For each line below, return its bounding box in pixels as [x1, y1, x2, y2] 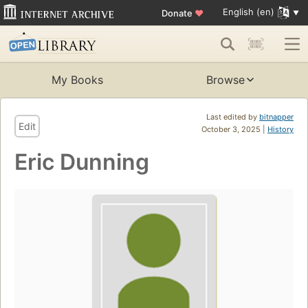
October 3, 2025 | [201, 124, 267, 135]
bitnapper [259, 112, 294, 122]
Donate [161, 7, 195, 19]
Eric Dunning [14, 148, 149, 176]
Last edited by [206, 112, 259, 122]
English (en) [222, 6, 274, 18]
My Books [51, 73, 103, 87]
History [267, 124, 294, 135]
